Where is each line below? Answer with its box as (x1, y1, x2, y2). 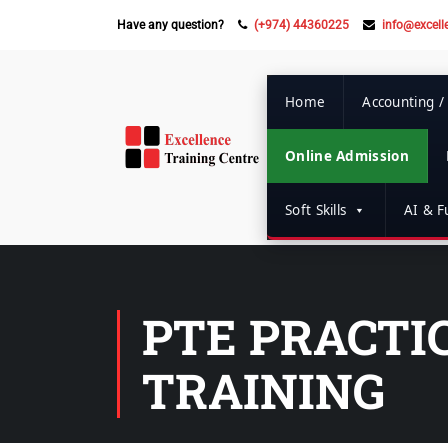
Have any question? (117, 18, 227, 32)
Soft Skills (285, 201, 347, 219)
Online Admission (285, 147, 409, 165)
